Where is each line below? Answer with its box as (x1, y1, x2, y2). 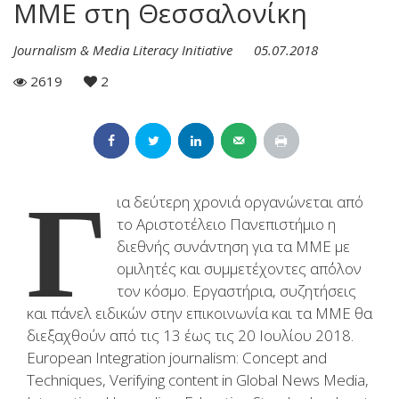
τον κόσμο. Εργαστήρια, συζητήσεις (117, 280, 356, 301)
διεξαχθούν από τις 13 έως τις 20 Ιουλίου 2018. (27, 324, 354, 346)
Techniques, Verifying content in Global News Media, (27, 369, 369, 390)
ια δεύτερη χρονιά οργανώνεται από (117, 191, 363, 212)
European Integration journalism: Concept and (27, 346, 327, 368)
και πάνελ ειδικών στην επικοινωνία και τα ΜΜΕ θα (27, 302, 372, 323)
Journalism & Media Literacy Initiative (13, 40, 236, 59)
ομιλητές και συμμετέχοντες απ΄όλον (117, 257, 362, 279)
